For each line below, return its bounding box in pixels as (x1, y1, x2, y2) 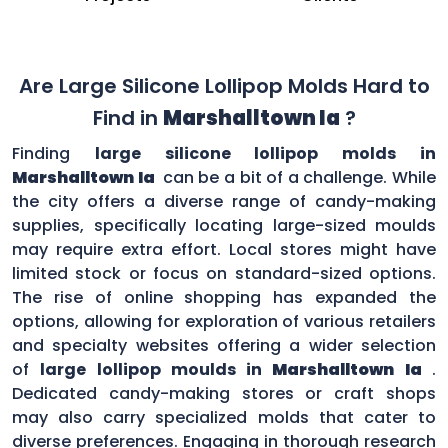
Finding (12, 141, 95, 165)
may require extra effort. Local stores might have (12, 237, 436, 261)
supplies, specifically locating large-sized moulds (12, 213, 436, 237)
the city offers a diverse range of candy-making (12, 189, 436, 213)
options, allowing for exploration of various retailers (12, 309, 436, 333)
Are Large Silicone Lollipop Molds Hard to (18, 71, 430, 100)
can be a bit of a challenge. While (158, 165, 437, 189)
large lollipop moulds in (40, 357, 273, 381)
